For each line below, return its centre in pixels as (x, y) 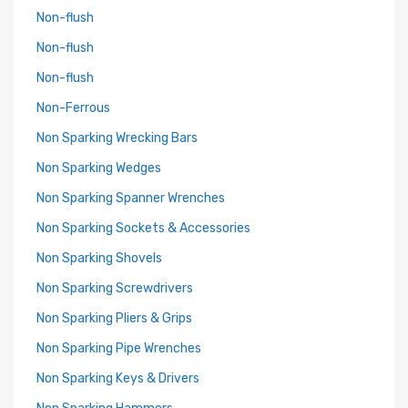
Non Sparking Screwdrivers (115, 288)
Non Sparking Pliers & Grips (114, 318)
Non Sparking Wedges (99, 168)
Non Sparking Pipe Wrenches (119, 348)
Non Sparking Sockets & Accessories (143, 228)
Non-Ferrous (73, 108)
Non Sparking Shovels (99, 258)
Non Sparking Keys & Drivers (118, 378)
